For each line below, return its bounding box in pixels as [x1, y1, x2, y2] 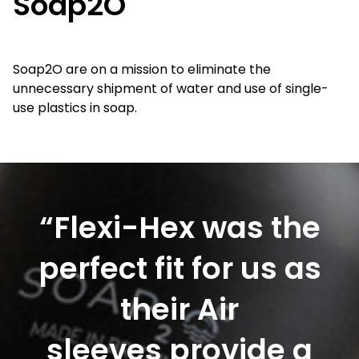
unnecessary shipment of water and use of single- [13, 79, 329, 99]
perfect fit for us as [38, 248, 321, 290]
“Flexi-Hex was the [38, 207, 321, 249]
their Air [120, 288, 239, 331]
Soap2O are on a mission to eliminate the [13, 60, 271, 79]
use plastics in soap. [13, 99, 137, 118]
